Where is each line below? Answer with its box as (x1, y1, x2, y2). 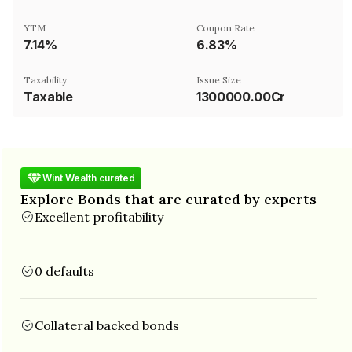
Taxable (24, 88, 73, 104)
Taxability (24, 73, 67, 86)
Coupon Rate (196, 21, 255, 34)
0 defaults (35, 262, 94, 279)
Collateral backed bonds (35, 317, 179, 333)
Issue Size (196, 73, 241, 86)
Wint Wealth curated (42, 172, 135, 184)
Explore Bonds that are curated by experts (20, 189, 317, 208)
